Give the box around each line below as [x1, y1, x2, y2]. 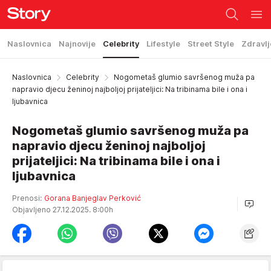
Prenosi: [12, 194, 42, 203]
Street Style [188, 39, 234, 48]
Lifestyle [146, 39, 180, 48]
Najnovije [59, 39, 96, 48]
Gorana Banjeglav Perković [44, 194, 141, 203]
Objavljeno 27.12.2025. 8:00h [12, 205, 115, 214]
